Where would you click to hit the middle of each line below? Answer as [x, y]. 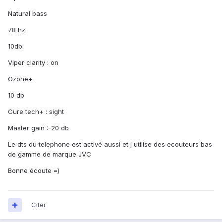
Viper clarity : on [33, 63]
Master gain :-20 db [38, 128]
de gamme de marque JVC [50, 154]
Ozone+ [20, 79]
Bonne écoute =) [34, 171]
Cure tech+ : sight [36, 112]
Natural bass [28, 14]
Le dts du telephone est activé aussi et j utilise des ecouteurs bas [110, 144]
